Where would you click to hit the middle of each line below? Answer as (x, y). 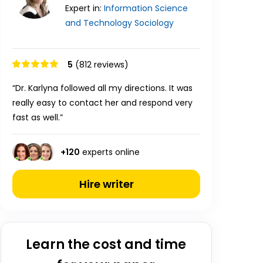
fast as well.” (38, 117)
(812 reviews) (102, 65)
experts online (110, 152)
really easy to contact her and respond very (102, 103)
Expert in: (85, 8)
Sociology (154, 23)
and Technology (99, 23)
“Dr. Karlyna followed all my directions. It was (102, 88)
